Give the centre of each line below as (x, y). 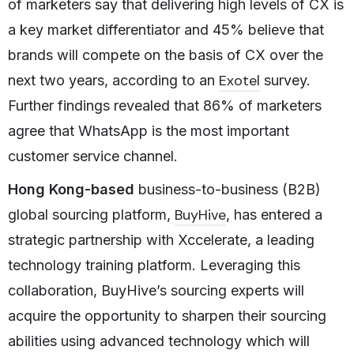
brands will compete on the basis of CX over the (166, 55)
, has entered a (274, 214)
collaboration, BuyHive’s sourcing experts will (156, 290)
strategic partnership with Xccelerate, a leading (161, 239)
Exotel (239, 80)
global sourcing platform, (91, 214)
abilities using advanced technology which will (159, 341)
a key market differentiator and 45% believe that (166, 29)
